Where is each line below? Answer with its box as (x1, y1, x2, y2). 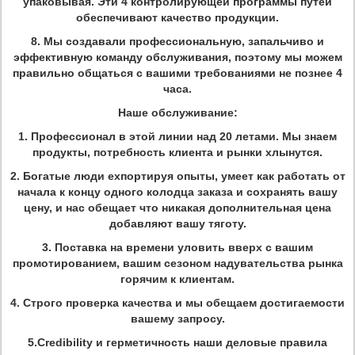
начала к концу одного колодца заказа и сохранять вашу (17, 185, 338, 198)
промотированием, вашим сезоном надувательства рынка (12, 257, 343, 269)
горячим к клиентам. (120, 273, 235, 285)
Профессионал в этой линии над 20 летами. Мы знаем (31, 130, 337, 143)
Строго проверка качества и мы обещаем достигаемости (23, 296, 345, 309)
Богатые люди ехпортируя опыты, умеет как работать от (22, 170, 345, 182)
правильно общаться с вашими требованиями (13, 67, 279, 79)
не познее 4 (279, 67, 342, 79)
